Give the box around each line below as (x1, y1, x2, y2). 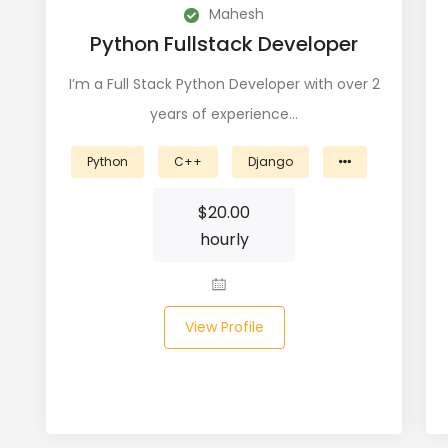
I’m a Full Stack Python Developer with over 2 (68, 74, 380, 94)
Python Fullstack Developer (90, 30, 358, 58)
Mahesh (205, 4, 264, 24)
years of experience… (150, 104, 298, 124)
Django (248, 153, 293, 170)
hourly (199, 228, 249, 251)
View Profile (184, 317, 264, 337)
